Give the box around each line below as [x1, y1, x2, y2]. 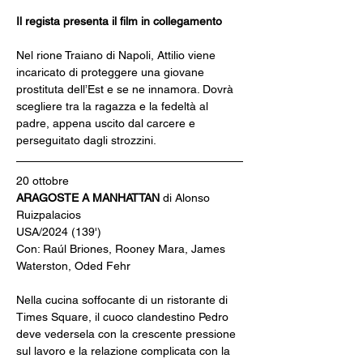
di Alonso [163, 191, 213, 204]
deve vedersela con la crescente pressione [16, 327, 239, 340]
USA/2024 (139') [16, 225, 101, 238]
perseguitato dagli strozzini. [16, 134, 156, 147]
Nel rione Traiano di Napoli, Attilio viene [16, 49, 219, 62]
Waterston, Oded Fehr [16, 259, 130, 272]
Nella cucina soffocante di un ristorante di [16, 293, 231, 306]
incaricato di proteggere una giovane [16, 66, 207, 79]
